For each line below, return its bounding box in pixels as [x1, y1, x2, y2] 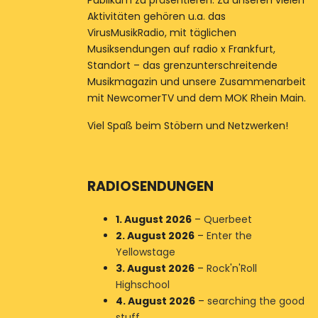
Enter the [206, 229, 252, 243]
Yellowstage [115, 245, 175, 259]
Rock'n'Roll [206, 261, 257, 275]
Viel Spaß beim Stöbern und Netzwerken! [87, 119, 288, 133]
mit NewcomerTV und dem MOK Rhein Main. [87, 91, 306, 105]
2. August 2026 [115, 229, 194, 243]
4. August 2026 [115, 294, 195, 308]
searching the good [207, 294, 305, 308]
